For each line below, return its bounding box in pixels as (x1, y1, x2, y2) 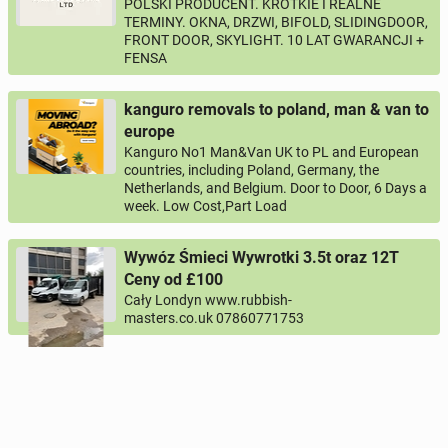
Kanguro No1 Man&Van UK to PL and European (124, 144, 419, 160)
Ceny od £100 (124, 270, 223, 289)
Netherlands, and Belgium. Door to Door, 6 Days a (124, 180, 427, 196)
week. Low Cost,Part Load (124, 198, 287, 214)
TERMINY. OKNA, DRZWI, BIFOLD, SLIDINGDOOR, (124, 14, 428, 30)
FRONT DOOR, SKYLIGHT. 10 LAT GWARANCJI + (124, 32, 424, 48)
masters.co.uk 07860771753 (124, 310, 304, 326)
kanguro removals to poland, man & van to (124, 100, 429, 119)
